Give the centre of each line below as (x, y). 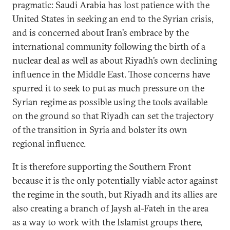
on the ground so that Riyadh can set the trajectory (113, 116)
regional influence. (49, 143)
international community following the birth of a (109, 46)
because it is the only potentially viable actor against (115, 180)
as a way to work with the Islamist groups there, (107, 222)
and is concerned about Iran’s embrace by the (101, 33)
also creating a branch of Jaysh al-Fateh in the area (110, 208)
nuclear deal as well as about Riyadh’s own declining (115, 60)
